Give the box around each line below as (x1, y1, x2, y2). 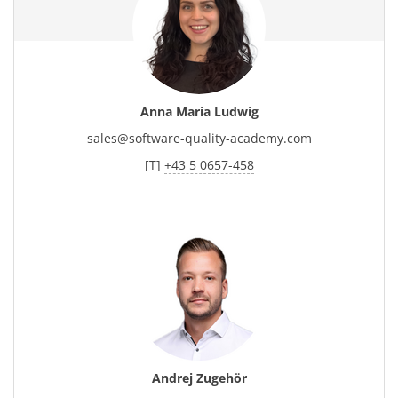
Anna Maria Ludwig (139, 103, 259, 120)
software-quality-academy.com (128, 130, 312, 147)
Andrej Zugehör (151, 370, 247, 386)
